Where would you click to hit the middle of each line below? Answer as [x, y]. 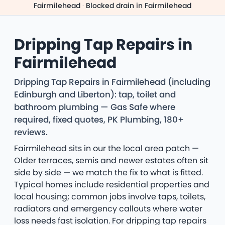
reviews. [31, 132]
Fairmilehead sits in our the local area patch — [106, 149]
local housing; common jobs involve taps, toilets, [110, 197]
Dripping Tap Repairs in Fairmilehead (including [112, 82]
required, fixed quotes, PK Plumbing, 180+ [99, 120]
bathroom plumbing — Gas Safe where [95, 107]
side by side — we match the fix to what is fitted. [108, 173]
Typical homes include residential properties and [112, 185]
